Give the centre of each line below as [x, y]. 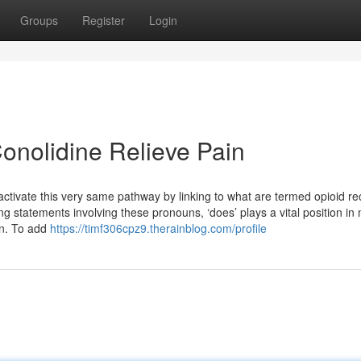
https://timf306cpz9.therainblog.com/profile [158, 228]
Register [104, 20]
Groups [39, 20]
